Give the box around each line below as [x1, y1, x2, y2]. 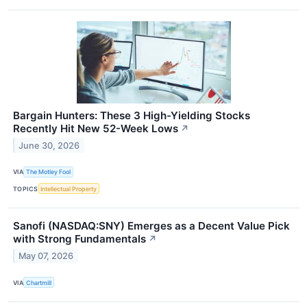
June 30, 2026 [19, 140, 80, 151]
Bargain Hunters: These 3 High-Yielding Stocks [13, 108, 250, 122]
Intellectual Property [40, 184, 97, 193]
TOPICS [13, 184, 38, 193]
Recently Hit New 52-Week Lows [13, 121, 178, 135]
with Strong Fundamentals [13, 232, 146, 246]
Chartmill [26, 278, 52, 286]
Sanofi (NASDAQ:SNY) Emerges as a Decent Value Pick [13, 219, 290, 233]
